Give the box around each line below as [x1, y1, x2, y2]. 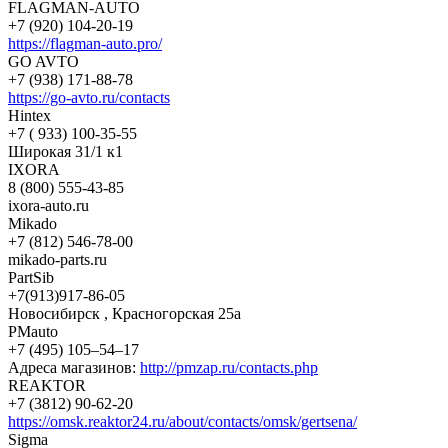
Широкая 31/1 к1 [8, 142, 123, 160]
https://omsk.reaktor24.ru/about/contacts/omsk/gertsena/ [8, 412, 357, 430]
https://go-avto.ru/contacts [8, 88, 170, 106]
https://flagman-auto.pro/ [8, 34, 162, 52]
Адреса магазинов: [8, 358, 140, 376]
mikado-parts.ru [8, 250, 107, 268]
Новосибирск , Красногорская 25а [8, 304, 241, 322]
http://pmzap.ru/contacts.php [140, 358, 318, 376]
